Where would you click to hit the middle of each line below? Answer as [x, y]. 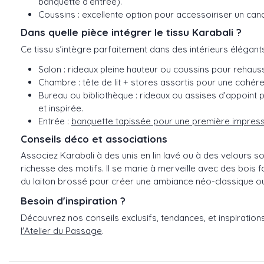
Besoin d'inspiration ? [73, 201]
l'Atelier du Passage [61, 230]
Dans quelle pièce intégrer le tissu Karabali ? [131, 32]
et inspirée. [61, 108]
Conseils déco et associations [94, 138]
